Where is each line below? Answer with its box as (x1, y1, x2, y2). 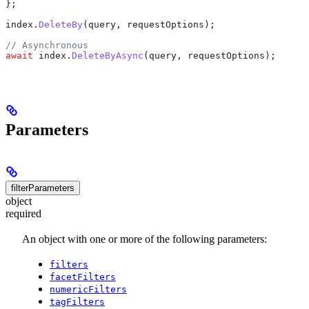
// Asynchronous (6, 40, 88, 51)
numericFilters (50, 283, 127, 295)
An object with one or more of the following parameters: (22, 232, 267, 245)
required (6, 208, 41, 220)
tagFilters (50, 296, 105, 307)
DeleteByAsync (72, 50, 143, 61)
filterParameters (11, 183, 74, 194)
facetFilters (50, 271, 116, 282)
